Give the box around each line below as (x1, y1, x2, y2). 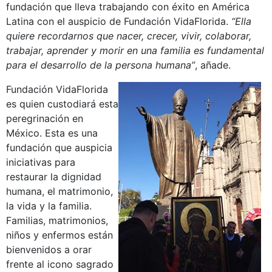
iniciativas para (6, 155, 75, 168)
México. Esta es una (6, 126, 98, 139)
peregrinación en (6, 112, 83, 124)
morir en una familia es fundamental (100, 44, 264, 56)
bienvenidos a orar (6, 243, 92, 256)
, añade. (195, 58, 231, 71)
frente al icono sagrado (6, 257, 114, 270)
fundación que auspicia (6, 141, 112, 154)
